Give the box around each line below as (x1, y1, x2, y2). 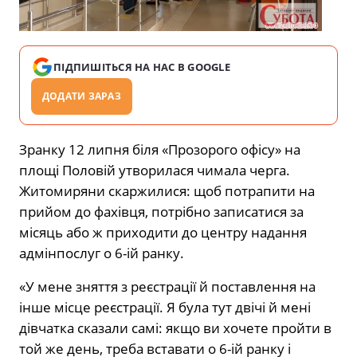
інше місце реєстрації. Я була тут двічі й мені (19, 298, 311, 317)
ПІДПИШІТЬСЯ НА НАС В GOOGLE (53, 60, 231, 75)
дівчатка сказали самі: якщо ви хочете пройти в (19, 319, 331, 338)
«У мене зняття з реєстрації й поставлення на (19, 277, 316, 296)
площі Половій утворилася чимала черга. (19, 161, 290, 180)
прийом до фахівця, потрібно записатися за (19, 202, 304, 222)
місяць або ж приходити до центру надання (19, 223, 307, 242)
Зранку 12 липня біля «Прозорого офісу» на (19, 140, 300, 159)
